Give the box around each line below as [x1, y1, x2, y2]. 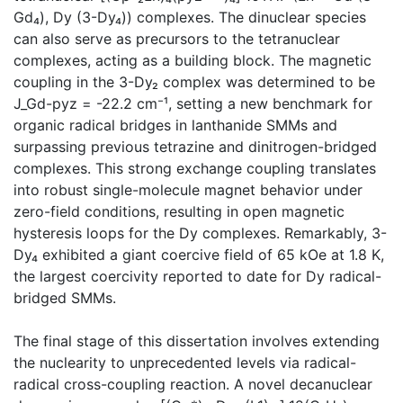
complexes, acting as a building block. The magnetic [13, 50, 372, 69]
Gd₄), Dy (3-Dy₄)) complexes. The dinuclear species [13, 7, 366, 26]
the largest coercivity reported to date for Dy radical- [13, 266, 381, 285]
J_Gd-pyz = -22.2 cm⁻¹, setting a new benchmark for [13, 94, 372, 112]
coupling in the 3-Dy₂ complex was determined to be [13, 72, 375, 91]
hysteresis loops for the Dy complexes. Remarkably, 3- [13, 223, 387, 242]
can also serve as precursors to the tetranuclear [13, 29, 340, 48]
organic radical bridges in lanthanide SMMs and [13, 115, 337, 134]
